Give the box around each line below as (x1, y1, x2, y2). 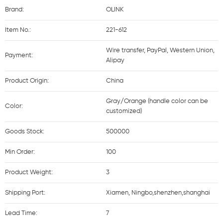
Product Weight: (5, 169, 53, 176)
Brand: (5, 6, 24, 13)
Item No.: (5, 27, 31, 33)
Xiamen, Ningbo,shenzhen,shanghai (106, 190, 210, 196)
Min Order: (5, 149, 35, 155)
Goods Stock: (5, 128, 44, 135)
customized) (106, 108, 142, 114)
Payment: (5, 52, 33, 59)
